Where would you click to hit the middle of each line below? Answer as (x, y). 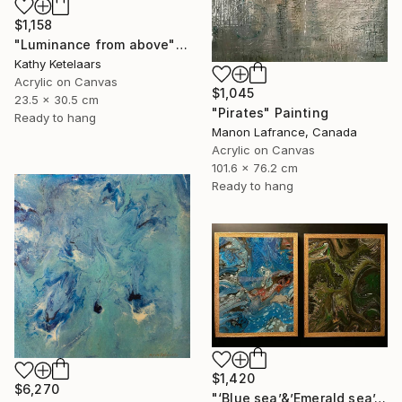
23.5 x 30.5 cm (57, 99)
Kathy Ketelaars (58, 63)
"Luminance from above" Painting (181, 44)
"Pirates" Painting (270, 113)
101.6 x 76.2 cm (255, 168)
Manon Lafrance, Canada (284, 132)
